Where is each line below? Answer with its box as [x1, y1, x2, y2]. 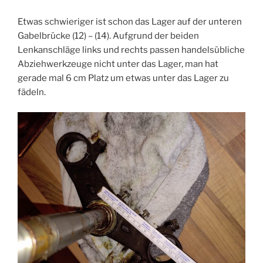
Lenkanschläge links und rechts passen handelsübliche [18, 44, 245, 55]
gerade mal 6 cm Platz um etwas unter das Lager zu [18, 72, 229, 83]
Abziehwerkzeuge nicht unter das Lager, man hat [18, 58, 218, 69]
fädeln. [18, 86, 46, 97]
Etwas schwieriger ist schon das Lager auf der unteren [18, 16, 242, 27]
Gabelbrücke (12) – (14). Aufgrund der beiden [18, 30, 199, 41]
